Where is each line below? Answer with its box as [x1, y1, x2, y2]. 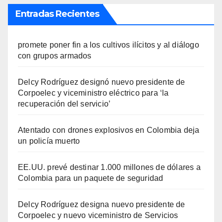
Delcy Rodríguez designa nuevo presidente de [18, 200, 185, 209]
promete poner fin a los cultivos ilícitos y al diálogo [18, 40, 199, 49]
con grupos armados [18, 51, 92, 60]
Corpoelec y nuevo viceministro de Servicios [18, 211, 178, 220]
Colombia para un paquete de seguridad [18, 173, 164, 182]
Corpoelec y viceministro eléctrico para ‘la [18, 88, 169, 97]
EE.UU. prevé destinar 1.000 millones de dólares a [18, 163, 201, 171]
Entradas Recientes [15, 8, 99, 19]
